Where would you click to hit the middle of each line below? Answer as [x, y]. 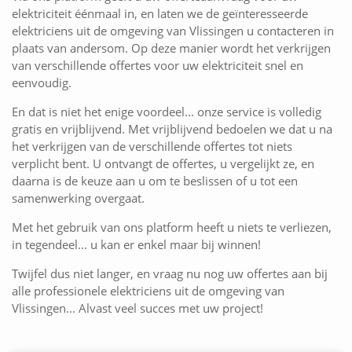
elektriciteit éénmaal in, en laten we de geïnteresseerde [160, 14]
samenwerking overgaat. [78, 198]
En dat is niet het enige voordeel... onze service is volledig [167, 112]
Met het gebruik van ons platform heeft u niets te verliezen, [172, 227]
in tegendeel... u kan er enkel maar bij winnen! [136, 245]
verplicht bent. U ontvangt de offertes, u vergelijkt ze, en [163, 164]
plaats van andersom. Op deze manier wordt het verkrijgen [171, 48]
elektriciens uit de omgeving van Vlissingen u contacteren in [173, 31]
